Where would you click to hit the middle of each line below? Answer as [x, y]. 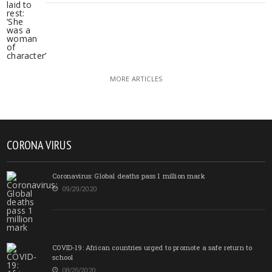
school [63, 257]
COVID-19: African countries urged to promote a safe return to [152, 247]
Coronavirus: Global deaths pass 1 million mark [129, 175]
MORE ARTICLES [136, 78]
